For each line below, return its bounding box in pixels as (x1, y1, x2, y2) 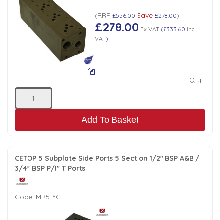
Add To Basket (82, 115, 138, 125)
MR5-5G (36, 192, 61, 202)
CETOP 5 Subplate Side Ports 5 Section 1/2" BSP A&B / (15, 154, 199, 163)
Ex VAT (138, 25, 159, 33)
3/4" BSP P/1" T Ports (15, 164, 85, 173)
